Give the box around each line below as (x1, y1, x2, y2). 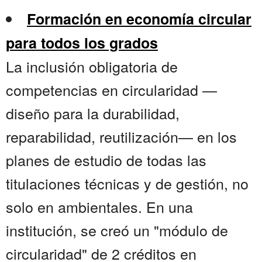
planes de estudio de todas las (6, 149, 206, 171)
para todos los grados (6, 32, 158, 54)
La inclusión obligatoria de (6, 56, 178, 77)
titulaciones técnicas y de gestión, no (6, 173, 249, 194)
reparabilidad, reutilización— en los (6, 126, 237, 147)
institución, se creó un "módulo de (6, 219, 228, 241)
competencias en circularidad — (6, 79, 217, 101)
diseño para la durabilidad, (6, 102, 180, 124)
